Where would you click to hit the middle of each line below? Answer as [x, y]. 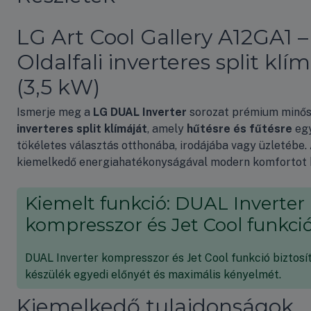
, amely [167, 128]
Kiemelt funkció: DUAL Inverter [165, 203]
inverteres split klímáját [82, 128]
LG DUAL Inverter [140, 112]
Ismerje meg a [55, 112]
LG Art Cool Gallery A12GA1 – [162, 37]
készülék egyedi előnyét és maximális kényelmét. [153, 274]
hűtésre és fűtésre [239, 128]
